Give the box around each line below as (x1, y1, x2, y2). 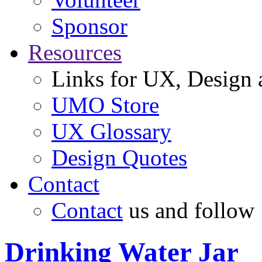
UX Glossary (51, 119, 171, 144)
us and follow (123, 198, 254, 223)
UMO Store (51, 92, 159, 118)
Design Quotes (51, 145, 187, 171)
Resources (28, 40, 122, 65)
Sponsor (51, 13, 127, 39)
